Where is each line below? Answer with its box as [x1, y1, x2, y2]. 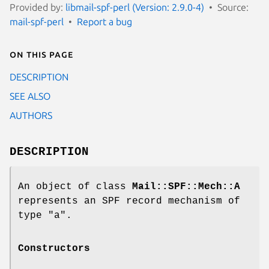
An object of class [18, 181, 132, 192]
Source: [217, 1, 249, 13]
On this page [10, 48, 73, 59]
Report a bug [77, 16, 132, 27]
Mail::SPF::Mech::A [132, 181, 240, 192]
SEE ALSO [10, 90, 50, 101]
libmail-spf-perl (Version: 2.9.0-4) [65, 1, 204, 13]
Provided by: [10, 1, 65, 13]
